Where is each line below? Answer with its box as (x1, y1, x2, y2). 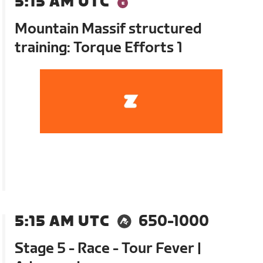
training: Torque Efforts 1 (15, 39, 183, 57)
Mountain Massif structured (15, 21, 203, 38)
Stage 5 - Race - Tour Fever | (15, 240, 202, 258)
